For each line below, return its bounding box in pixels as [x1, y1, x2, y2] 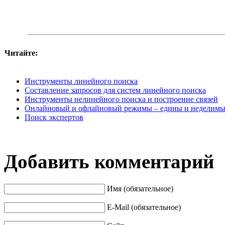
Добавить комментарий [4, 151, 214, 173]
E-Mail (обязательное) [107, 202, 181, 211]
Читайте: [5, 49, 38, 57]
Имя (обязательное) [107, 184, 173, 193]
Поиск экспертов [25, 113, 83, 122]
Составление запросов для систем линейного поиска [25, 86, 206, 94]
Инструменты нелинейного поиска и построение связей [25, 95, 218, 103]
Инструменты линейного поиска [25, 77, 138, 85]
